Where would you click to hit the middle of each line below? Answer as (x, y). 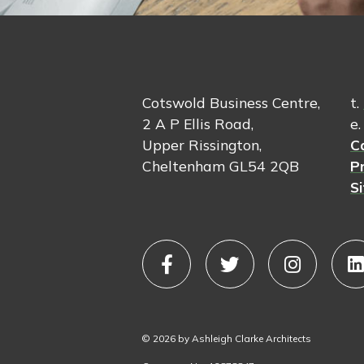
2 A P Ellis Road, (198, 123)
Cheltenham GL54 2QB (221, 165)
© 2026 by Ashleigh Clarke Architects (227, 338)
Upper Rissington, (202, 144)
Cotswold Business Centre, (232, 102)
